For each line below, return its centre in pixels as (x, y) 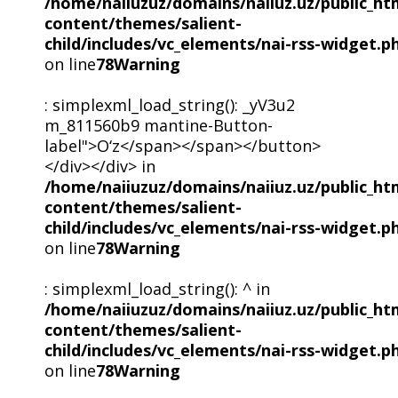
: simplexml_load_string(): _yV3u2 (169, 105)
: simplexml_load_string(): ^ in (157, 289)
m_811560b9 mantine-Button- (158, 126)
